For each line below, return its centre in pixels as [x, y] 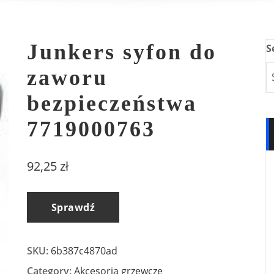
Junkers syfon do [122, 52]
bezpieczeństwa [112, 103]
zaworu [67, 78]
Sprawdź [73, 208]
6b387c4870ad [84, 251]
